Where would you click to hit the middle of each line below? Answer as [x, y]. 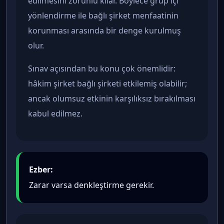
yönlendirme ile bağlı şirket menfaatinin [103, 15]
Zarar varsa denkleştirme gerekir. [91, 185]
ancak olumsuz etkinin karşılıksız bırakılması [112, 98]
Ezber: [41, 169]
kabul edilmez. [55, 113]
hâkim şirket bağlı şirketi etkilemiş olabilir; [107, 83]
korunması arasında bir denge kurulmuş [104, 30]
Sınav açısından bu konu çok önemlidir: [102, 68]
